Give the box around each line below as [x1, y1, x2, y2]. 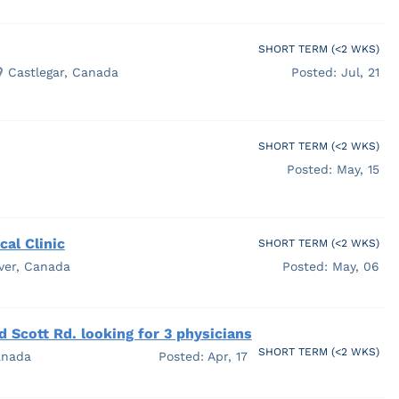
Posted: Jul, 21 [290, 64, 379, 79]
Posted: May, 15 [286, 161, 379, 176]
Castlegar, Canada [7, 64, 118, 79]
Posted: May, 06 [281, 258, 379, 273]
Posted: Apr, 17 [158, 348, 248, 363]
